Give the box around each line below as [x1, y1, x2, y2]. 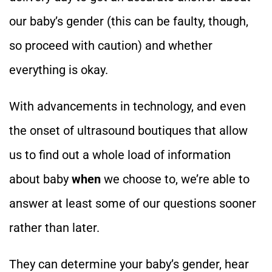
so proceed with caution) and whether [9, 38, 212, 53]
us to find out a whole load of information [9, 147, 231, 162]
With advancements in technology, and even [9, 98, 246, 114]
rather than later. [9, 220, 100, 235]
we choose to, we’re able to [101, 171, 250, 186]
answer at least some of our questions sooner [9, 195, 256, 211]
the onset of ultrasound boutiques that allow [9, 123, 248, 138]
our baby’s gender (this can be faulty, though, [9, 13, 248, 29]
